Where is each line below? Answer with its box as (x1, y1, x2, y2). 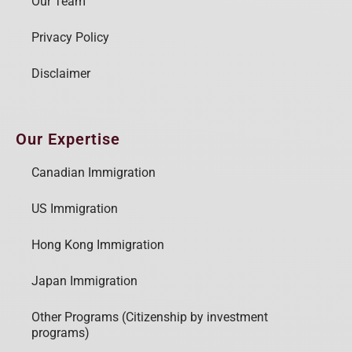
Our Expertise (16, 130, 120, 149)
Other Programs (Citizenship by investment (31, 310, 268, 325)
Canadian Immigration (31, 165, 156, 181)
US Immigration (31, 201, 118, 217)
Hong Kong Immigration (31, 237, 164, 253)
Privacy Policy (31, 30, 109, 46)
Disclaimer (31, 66, 90, 82)
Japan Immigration (31, 273, 137, 289)
